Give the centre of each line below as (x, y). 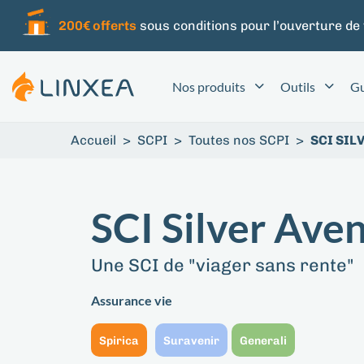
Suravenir (191, 340)
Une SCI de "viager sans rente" (223, 265)
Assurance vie (132, 300)
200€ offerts (97, 25)
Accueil (93, 141)
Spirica (119, 340)
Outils (297, 86)
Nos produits (208, 86)
